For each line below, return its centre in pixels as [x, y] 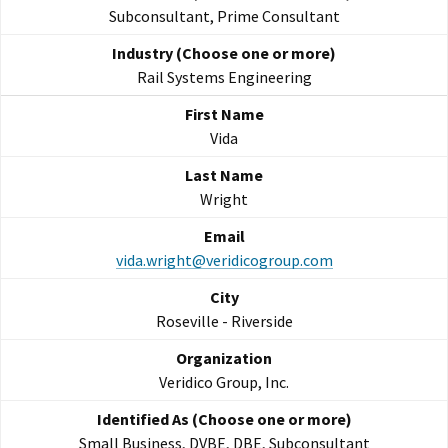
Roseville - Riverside [224, 321]
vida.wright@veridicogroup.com [224, 260]
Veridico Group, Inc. [224, 382]
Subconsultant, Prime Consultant [224, 16]
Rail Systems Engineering [224, 77]
